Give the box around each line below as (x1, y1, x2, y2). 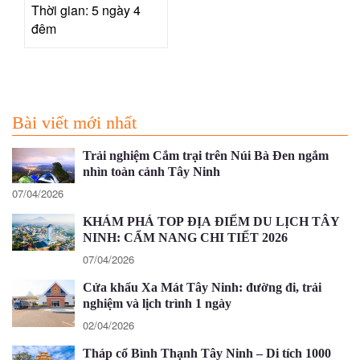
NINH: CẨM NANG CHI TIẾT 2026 (83, 231, 288, 245)
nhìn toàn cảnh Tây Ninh (83, 165, 220, 179)
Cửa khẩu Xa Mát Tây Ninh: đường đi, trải (83, 280, 321, 295)
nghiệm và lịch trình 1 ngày (83, 297, 231, 311)
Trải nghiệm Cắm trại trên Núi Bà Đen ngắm (83, 149, 329, 163)
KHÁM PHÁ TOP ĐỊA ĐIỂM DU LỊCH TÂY (83, 215, 340, 229)
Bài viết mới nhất (12, 112, 137, 133)
